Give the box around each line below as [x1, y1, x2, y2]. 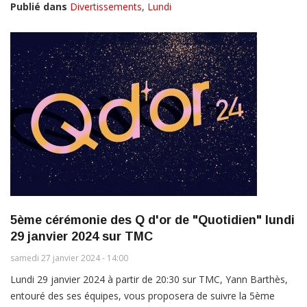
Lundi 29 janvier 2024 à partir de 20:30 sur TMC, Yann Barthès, [10, 273, 288, 286]
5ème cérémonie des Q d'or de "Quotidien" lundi [10, 213, 295, 228]
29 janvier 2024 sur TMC [10, 230, 153, 244]
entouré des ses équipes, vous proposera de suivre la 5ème [10, 289, 275, 303]
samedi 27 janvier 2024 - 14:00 [10, 252, 128, 265]
